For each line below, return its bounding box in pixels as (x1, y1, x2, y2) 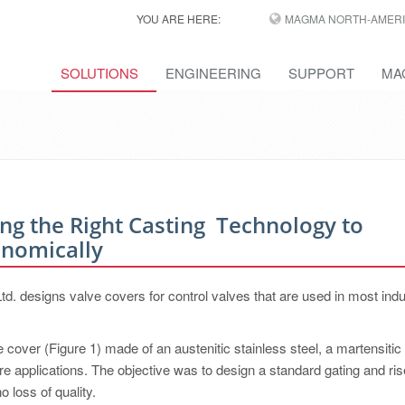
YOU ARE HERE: (136, 11, 221, 26)
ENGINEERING (165, 63, 261, 82)
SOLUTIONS (61, 63, 138, 82)
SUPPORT (288, 63, 354, 82)
